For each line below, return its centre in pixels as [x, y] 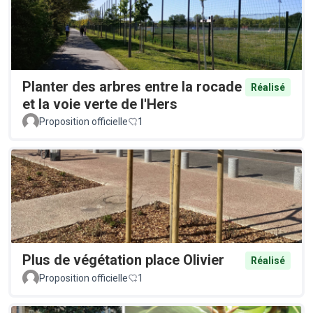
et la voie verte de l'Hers [100, 104]
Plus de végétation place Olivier [123, 260]
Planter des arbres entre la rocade [132, 87]
